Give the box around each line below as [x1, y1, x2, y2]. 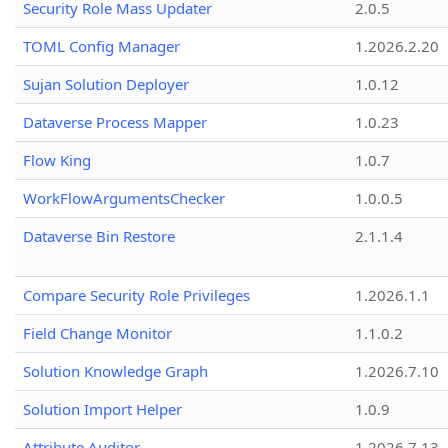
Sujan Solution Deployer [23, 74, 189, 95]
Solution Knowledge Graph [23, 361, 208, 382]
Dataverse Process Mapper [23, 112, 207, 133]
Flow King [23, 150, 91, 171]
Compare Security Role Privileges [23, 285, 250, 306]
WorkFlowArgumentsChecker [23, 188, 225, 209]
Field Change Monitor [23, 323, 172, 344]
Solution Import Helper [23, 399, 182, 420]
